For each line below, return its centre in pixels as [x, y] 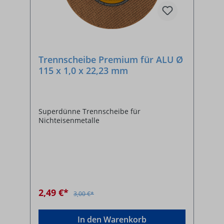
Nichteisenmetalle [69, 120]
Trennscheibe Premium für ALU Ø [111, 60]
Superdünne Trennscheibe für [89, 111]
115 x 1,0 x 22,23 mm [83, 71]
